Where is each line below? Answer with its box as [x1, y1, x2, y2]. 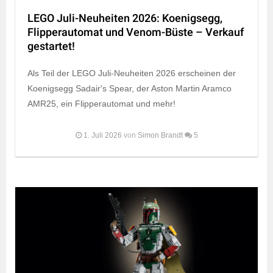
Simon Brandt [137, 130, 183, 140]
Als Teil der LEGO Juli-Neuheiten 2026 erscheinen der [27, 68, 236, 78]
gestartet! [27, 38, 75, 55]
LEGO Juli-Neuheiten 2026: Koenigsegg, [27, 10, 222, 27]
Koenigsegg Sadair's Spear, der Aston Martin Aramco [27, 83, 232, 93]
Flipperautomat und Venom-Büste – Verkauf [27, 24, 244, 41]
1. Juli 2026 [83, 130, 122, 140]
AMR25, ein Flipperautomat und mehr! [27, 98, 175, 108]
